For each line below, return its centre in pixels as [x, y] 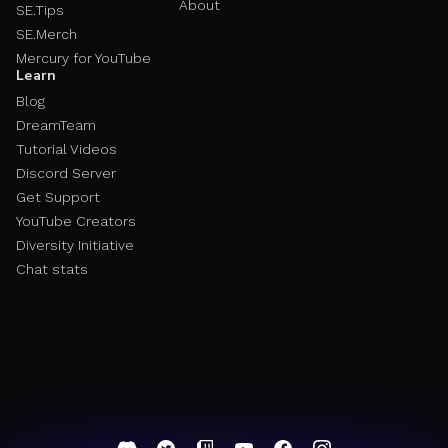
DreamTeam [56, 125]
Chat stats [52, 269]
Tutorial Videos [66, 149]
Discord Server [66, 173]
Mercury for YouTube [83, 58]
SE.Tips [40, 10]
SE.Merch [46, 34]
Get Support [58, 197]
